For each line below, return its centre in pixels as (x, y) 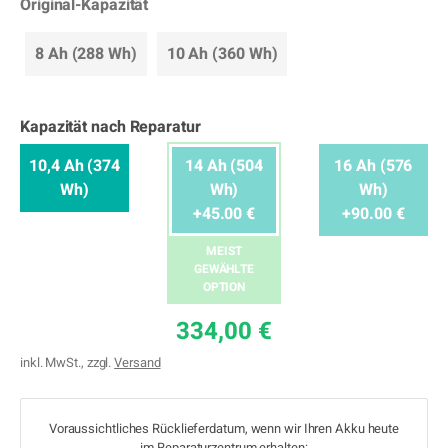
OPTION (224, 287)
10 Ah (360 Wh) (222, 54)
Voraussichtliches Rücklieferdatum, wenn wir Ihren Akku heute (224, 428)
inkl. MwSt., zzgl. (67, 362)
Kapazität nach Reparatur (110, 127)
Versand (137, 362)
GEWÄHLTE (224, 269)
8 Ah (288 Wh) (86, 54)
